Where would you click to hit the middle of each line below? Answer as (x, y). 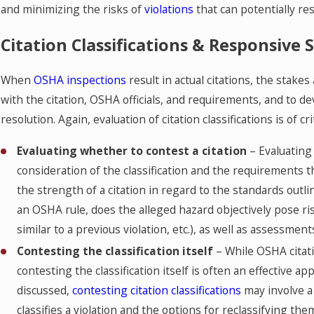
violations (169, 9)
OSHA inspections (80, 80)
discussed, (45, 291)
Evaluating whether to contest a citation (132, 151)
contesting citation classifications (157, 291)
